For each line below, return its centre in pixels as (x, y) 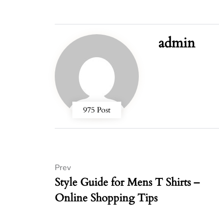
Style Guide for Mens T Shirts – (127, 183)
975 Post (97, 110)
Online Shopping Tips (106, 198)
